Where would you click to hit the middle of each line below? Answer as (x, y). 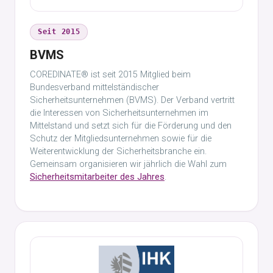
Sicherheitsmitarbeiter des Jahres (97, 177)
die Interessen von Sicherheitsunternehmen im (119, 113)
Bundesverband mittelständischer (94, 87)
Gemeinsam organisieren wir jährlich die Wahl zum (128, 164)
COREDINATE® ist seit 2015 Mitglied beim (110, 75)
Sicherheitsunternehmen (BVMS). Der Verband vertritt (132, 100)
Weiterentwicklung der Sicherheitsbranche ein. (118, 151)
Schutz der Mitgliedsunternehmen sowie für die (121, 139)
